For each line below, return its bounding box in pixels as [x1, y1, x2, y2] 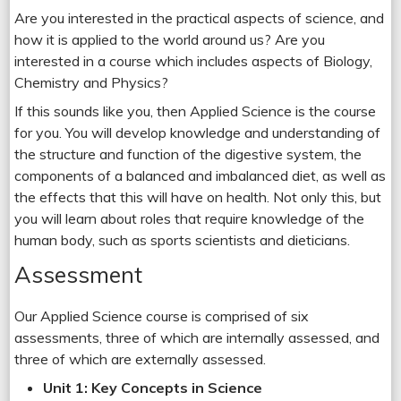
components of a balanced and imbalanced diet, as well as [14, 166, 387, 184]
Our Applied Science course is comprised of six [14, 306, 310, 325]
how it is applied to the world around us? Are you [14, 30, 326, 48]
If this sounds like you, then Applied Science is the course [14, 101, 377, 120]
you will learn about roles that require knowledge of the [14, 209, 365, 227]
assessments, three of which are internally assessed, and [14, 328, 380, 346]
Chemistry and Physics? [14, 73, 169, 91]
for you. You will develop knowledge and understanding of [14, 123, 381, 141]
